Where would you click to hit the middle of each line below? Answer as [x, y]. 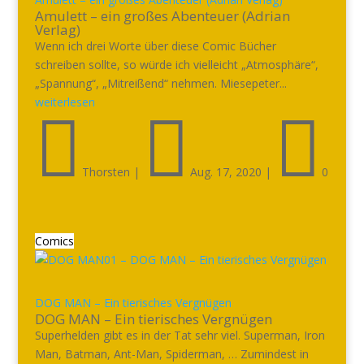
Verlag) [57, 30]
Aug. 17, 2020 [225, 172]
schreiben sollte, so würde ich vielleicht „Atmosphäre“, [176, 65]
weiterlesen [65, 102]
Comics [54, 241]
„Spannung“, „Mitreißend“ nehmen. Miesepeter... [160, 83]
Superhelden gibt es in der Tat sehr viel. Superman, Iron [180, 335]
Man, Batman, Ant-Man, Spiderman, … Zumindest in [171, 354]
